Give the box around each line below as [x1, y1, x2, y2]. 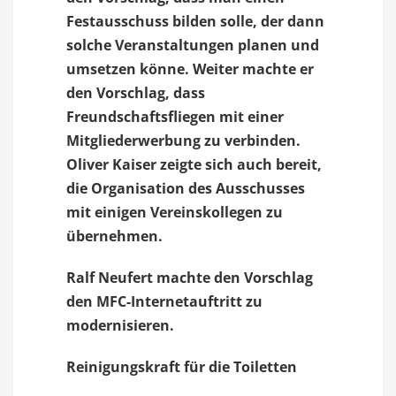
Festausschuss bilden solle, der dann [66, 11, 324, 31]
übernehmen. [66, 226, 163, 246]
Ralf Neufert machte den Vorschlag [66, 268, 313, 287]
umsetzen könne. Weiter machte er [66, 59, 314, 79]
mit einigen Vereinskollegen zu [66, 202, 283, 222]
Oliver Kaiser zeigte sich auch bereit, [66, 155, 322, 174]
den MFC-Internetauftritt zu [66, 292, 263, 311]
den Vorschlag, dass [66, 83, 205, 103]
